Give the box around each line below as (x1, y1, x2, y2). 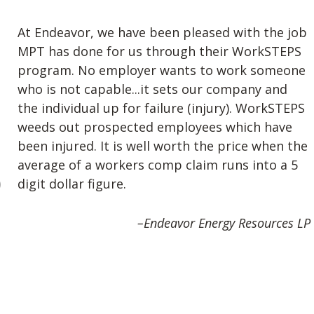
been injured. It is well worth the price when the (18, 137, 308, 155)
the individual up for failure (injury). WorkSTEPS (18, 100, 305, 117)
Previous (2, 177, 61, 194)
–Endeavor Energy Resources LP (137, 214, 310, 231)
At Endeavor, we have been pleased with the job (18, 24, 307, 41)
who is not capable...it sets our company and (18, 81, 287, 98)
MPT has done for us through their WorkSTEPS (18, 43, 301, 60)
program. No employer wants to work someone (18, 62, 306, 79)
